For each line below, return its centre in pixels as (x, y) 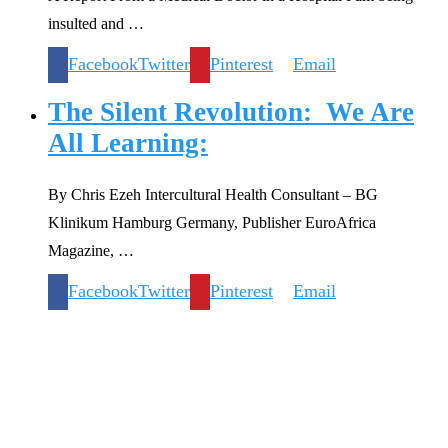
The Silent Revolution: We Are (231, 112)
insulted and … (96, 23)
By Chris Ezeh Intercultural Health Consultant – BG (213, 195)
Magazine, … (91, 251)
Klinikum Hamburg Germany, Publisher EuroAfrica (212, 223)
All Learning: (128, 143)
